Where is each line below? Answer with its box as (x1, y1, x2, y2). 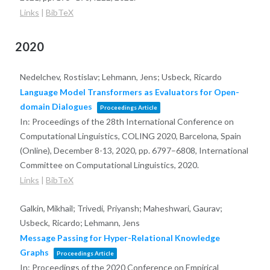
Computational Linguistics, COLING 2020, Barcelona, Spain (19, 130, 241, 141)
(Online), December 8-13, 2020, (19, 145, 139, 155)
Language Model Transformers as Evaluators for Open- (19, 86, 239, 97)
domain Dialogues (19, 101, 92, 111)
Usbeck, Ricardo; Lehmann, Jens (19, 217, 140, 228)
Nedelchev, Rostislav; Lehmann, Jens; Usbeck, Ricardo (19, 71, 222, 82)
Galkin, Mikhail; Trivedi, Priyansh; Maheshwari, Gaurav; (19, 202, 222, 213)
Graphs (19, 246, 49, 257)
